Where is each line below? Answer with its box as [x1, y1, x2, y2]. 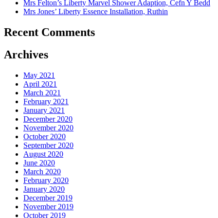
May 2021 [23, 71, 55, 80]
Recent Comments [4, 25, 95, 38]
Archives [4, 48, 48, 61]
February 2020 [23, 176, 69, 185]
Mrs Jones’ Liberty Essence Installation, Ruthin [23, 7, 168, 16]
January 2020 [23, 185, 65, 194]
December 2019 [23, 194, 73, 202]
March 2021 [23, 89, 61, 97]
